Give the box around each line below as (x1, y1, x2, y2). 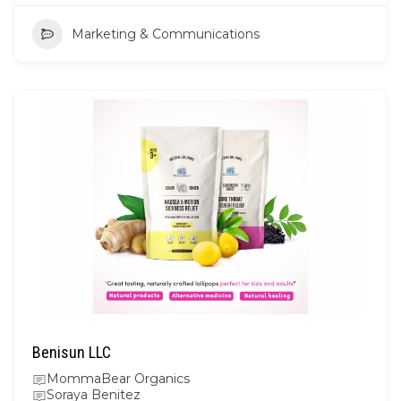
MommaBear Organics (47, 370, 190, 387)
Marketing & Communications (72, 25, 260, 42)
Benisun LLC (32, 342, 111, 362)
